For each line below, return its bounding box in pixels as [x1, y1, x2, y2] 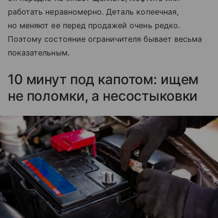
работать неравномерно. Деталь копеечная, [8, 7, 179, 17]
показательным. [8, 48, 70, 58]
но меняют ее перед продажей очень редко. [8, 20, 180, 31]
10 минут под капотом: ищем [8, 71, 199, 88]
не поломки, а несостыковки [8, 88, 198, 105]
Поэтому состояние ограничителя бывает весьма [8, 34, 202, 44]
